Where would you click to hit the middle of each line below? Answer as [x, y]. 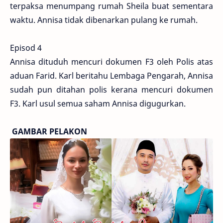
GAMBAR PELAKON [49, 132]
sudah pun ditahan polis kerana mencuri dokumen [111, 90]
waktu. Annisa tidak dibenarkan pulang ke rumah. [104, 20]
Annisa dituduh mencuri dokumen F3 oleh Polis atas [111, 62]
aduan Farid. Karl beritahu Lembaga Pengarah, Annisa [111, 76]
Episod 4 [26, 48]
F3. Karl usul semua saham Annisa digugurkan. [98, 104]
